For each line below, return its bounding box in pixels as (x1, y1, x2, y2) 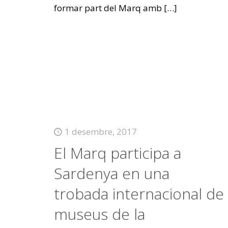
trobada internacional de (53, 183, 224, 204)
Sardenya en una (53, 163, 169, 184)
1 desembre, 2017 (64, 126, 137, 137)
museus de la (53, 204, 145, 224)
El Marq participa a (53, 142, 181, 163)
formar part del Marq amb (53, 2, 162, 14)
